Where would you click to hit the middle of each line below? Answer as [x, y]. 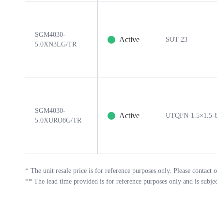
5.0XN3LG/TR [56, 44]
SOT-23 [177, 39]
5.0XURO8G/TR [58, 120]
